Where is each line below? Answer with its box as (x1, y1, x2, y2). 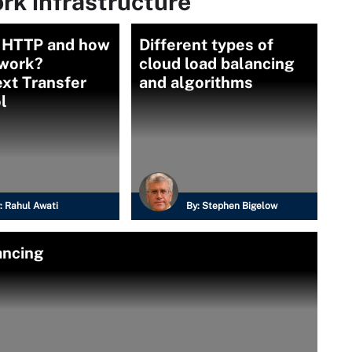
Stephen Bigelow (202, 200, 278, 211)
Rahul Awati (4, 200, 58, 211)
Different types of (139, 35, 274, 54)
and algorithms (139, 73, 254, 92)
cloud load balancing (139, 54, 295, 73)
